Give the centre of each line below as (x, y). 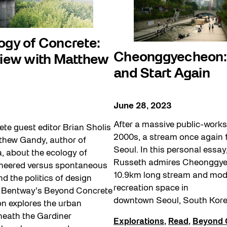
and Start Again (162, 74)
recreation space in (151, 188)
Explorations (139, 222)
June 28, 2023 (143, 106)
